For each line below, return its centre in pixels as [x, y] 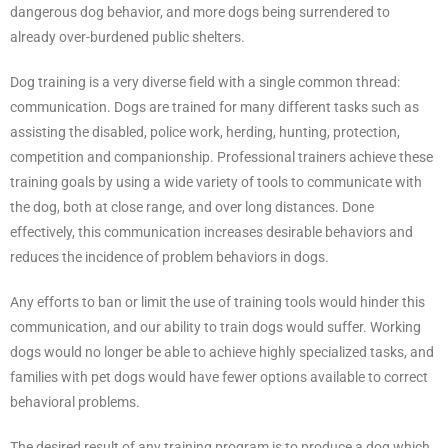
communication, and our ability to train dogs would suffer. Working [215, 326]
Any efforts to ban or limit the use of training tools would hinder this [217, 301]
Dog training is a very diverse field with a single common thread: [205, 81]
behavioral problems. [75, 401]
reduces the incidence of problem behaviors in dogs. [169, 256]
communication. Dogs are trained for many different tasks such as [214, 106]
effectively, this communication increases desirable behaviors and [211, 231]
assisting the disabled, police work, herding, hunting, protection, [205, 131]
